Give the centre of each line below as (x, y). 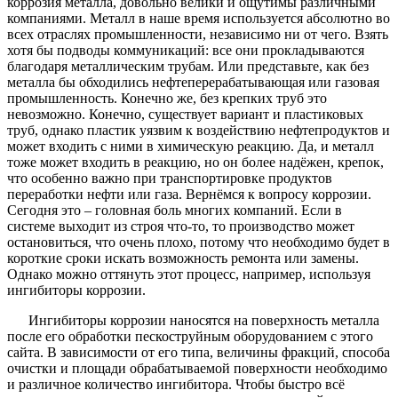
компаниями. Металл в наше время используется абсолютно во (199, 18)
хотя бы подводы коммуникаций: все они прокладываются (186, 50)
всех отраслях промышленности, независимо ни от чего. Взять (198, 34)
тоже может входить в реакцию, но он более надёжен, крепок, (195, 162)
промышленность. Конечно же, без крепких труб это (167, 98)
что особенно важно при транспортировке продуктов (170, 178)
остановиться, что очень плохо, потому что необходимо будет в (199, 242)
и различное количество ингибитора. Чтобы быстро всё (176, 384)
